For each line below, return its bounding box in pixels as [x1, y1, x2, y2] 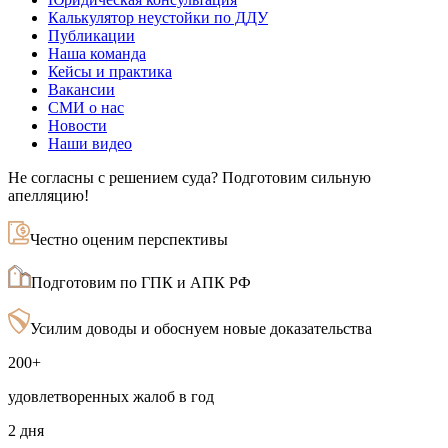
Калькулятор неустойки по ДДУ [48, 8, 268, 26]
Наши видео [48, 134, 132, 152]
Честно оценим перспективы [30, 230, 228, 248]
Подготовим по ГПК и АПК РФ [31, 273, 251, 291]
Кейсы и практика [48, 62, 172, 80]
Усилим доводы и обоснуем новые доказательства [30, 319, 372, 337]
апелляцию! [8, 186, 89, 204]
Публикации [48, 26, 135, 44]
